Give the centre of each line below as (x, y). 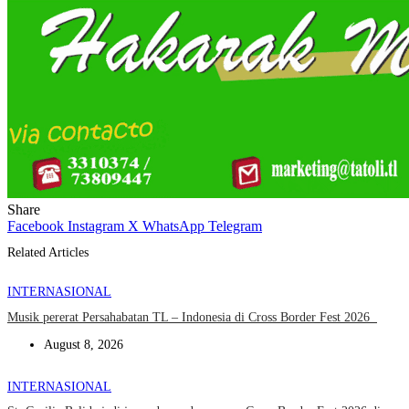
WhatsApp (173, 226)
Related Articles (48, 252)
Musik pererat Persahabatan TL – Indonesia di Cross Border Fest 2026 (192, 317)
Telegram (235, 226)
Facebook (36, 226)
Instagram (96, 226)
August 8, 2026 (84, 344)
